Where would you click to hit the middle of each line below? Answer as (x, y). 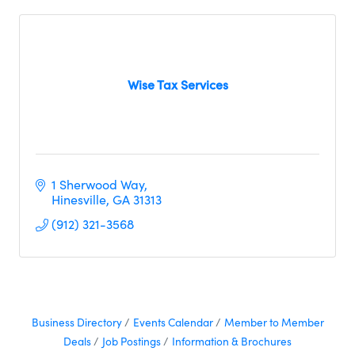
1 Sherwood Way (97, 184)
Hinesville (78, 199)
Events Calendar (173, 322)
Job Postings (132, 341)
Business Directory (76, 322)
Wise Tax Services (177, 84)
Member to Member (274, 322)
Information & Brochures (232, 341)
